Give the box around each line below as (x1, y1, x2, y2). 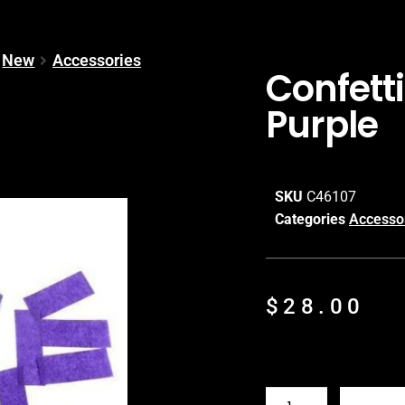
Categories (275, 210, 345, 228)
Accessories (52, 50, 141, 70)
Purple (266, 99, 378, 150)
